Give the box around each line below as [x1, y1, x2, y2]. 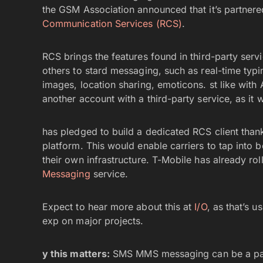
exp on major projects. [42, 215, 144, 227]
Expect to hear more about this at [42, 201, 195, 213]
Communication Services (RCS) [42, 18, 182, 29]
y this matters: [42, 248, 110, 259]
